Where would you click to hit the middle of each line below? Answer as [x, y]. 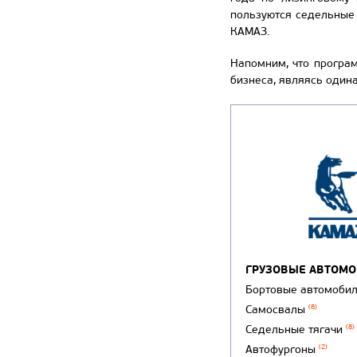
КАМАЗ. [250, 32]
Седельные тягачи [296, 329]
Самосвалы [277, 309]
